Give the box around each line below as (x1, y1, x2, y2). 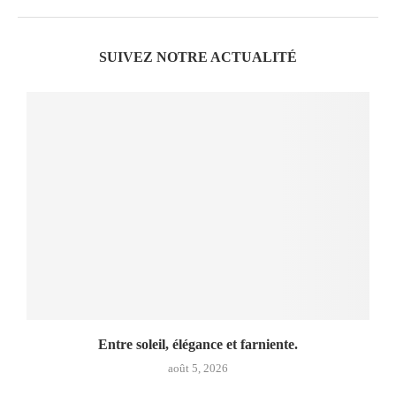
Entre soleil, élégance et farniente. (98, 337, 298, 353)
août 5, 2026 (168, 362, 228, 376)
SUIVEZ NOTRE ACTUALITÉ (99, 49, 297, 65)
